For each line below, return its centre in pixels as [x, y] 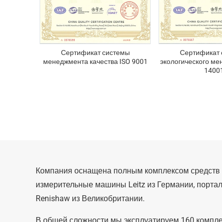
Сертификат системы [95, 53]
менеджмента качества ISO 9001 [95, 62]
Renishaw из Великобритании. [90, 199]
